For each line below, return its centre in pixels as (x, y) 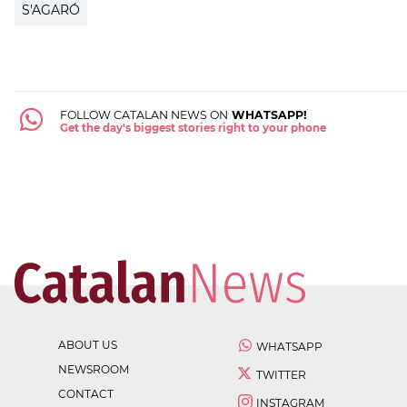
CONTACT (86, 394)
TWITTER (281, 375)
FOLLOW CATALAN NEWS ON (144, 115)
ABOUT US (88, 345)
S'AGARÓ (51, 10)
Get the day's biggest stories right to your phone (193, 129)
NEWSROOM (94, 370)
